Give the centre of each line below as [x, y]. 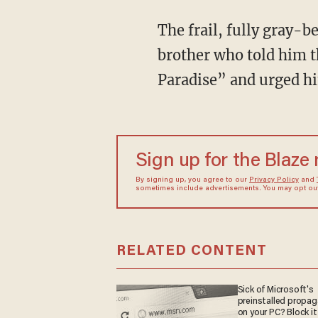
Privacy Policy [274, 180]
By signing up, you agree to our [192, 180]
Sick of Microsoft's [275, 290]
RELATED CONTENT [191, 251]
